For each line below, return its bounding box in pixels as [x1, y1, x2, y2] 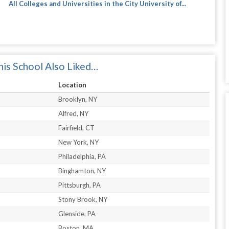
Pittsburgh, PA [58, 180, 101, 189]
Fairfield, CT [58, 123, 95, 132]
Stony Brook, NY [58, 195, 108, 203]
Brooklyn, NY [58, 95, 98, 103]
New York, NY [58, 138, 99, 146]
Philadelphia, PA [58, 152, 106, 161]
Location [58, 80, 87, 89]
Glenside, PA [58, 209, 96, 218]
